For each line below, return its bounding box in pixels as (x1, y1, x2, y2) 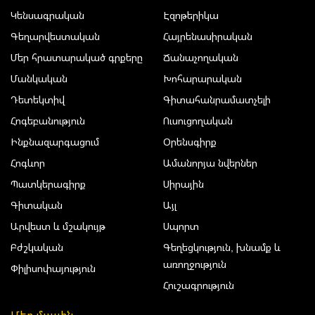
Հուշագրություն (163, 278, 234, 292)
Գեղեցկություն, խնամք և (163, 240, 281, 255)
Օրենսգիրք (163, 135, 217, 149)
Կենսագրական (11, 8, 84, 22)
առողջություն (163, 257, 226, 271)
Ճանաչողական (163, 51, 238, 65)
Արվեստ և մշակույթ (11, 219, 105, 233)
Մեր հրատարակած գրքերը (11, 51, 143, 65)
